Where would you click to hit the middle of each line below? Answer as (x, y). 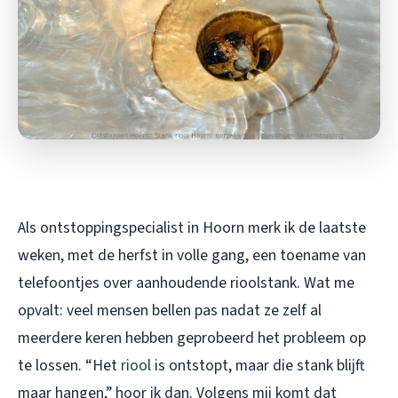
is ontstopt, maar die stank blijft (258, 366)
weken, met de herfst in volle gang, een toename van (192, 256)
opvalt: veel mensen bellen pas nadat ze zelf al (170, 311)
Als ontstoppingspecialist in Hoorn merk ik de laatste (192, 228)
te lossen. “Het (69, 366)
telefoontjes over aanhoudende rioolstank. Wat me (186, 283)
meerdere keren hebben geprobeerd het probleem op (192, 338)
